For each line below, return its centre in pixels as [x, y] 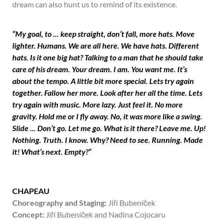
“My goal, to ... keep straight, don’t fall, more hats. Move [103, 34]
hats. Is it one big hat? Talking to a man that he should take [108, 57]
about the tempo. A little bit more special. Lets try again [103, 81]
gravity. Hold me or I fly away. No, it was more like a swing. [107, 116]
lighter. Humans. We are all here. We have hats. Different [106, 45]
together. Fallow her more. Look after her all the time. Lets [107, 93]
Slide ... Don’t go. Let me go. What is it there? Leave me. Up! [109, 128]
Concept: [28, 214]
